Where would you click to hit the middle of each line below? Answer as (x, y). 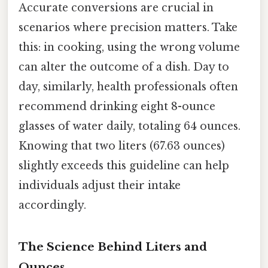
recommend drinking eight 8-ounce (117, 106)
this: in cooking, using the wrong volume (129, 47)
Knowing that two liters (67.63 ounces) (122, 146)
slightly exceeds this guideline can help (124, 165)
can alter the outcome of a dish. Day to (124, 67)
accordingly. (52, 205)
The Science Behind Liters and (113, 247)
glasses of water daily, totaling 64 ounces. (130, 126)
